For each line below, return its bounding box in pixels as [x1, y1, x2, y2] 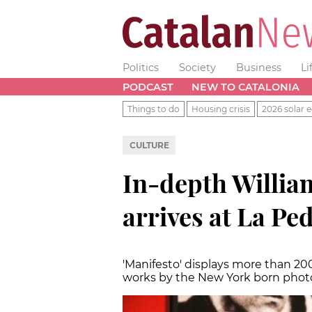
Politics [123, 61, 159, 74]
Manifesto [125, 257, 180, 271]
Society [178, 61, 216, 74]
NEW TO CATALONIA [191, 80, 299, 93]
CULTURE [129, 139, 169, 150]
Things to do [127, 103, 180, 114]
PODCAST [123, 80, 173, 93]
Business [235, 61, 281, 74]
